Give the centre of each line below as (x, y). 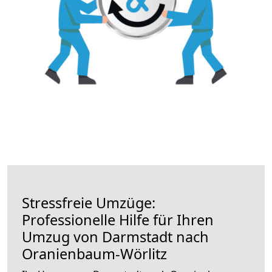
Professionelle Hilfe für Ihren (118, 219)
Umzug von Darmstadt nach (115, 236)
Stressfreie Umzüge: (89, 202)
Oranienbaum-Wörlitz (94, 253)
